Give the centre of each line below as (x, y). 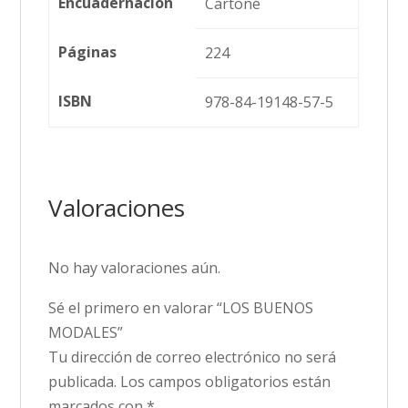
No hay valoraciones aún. (135, 268)
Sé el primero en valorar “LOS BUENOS (181, 308)
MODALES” (86, 333)
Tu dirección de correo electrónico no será (193, 357)
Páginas (87, 52)
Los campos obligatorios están (226, 382)
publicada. (83, 382)
